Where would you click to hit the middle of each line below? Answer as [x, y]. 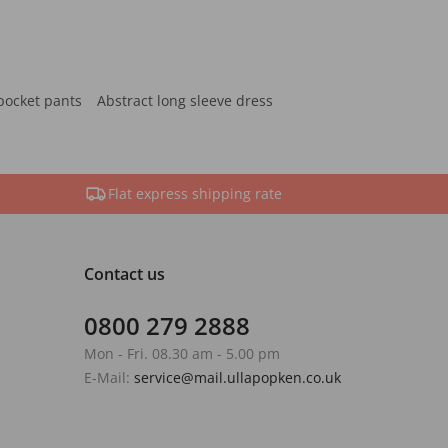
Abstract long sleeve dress [185, 100]
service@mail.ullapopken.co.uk [237, 377]
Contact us [124, 274]
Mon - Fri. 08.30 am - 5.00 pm [181, 353]
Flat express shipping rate [194, 193]
